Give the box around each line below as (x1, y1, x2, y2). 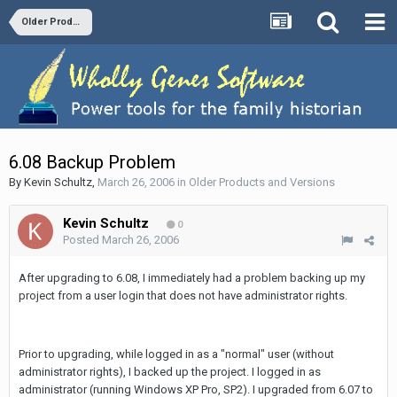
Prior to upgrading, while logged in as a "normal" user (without (19, 347, 334, 362)
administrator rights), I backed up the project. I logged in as (19, 365, 321, 379)
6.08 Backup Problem (9, 152, 175, 174)
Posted (63, 233, 102, 247)
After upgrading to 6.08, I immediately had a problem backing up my (19, 271, 365, 285)
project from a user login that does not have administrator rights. (19, 289, 347, 303)
